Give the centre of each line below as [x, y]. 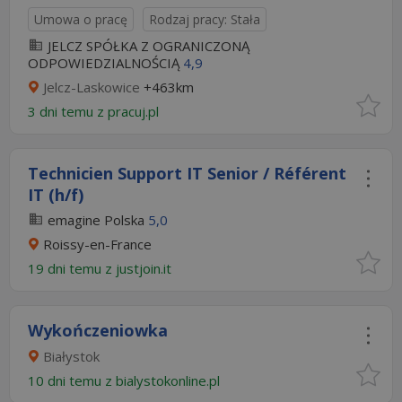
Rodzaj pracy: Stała [205, 19]
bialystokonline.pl [170, 380]
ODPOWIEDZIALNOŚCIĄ [104, 63]
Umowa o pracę [81, 19]
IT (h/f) [56, 195]
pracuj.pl [135, 111]
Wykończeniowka [98, 330]
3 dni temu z [68, 111]
